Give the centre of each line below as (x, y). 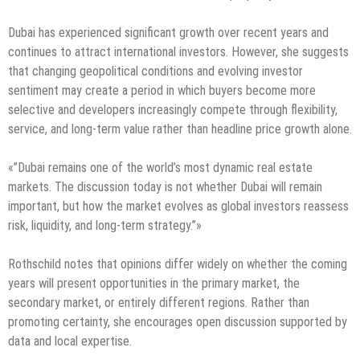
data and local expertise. (70, 341)
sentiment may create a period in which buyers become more (162, 90)
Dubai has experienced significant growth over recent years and (168, 32)
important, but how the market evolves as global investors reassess (178, 206)
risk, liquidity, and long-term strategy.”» (105, 225)
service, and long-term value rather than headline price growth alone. (180, 129)
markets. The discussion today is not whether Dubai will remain (165, 186)
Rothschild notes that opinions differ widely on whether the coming (178, 264)
